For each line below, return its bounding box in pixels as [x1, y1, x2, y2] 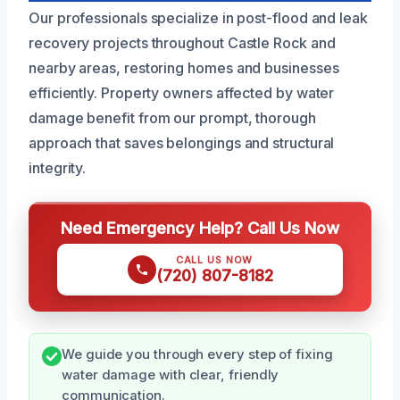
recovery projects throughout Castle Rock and [29, 33, 336, 52]
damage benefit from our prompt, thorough [29, 108, 316, 127]
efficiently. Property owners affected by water [29, 83, 335, 102]
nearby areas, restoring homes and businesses [29, 58, 339, 77]
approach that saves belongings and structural [29, 133, 335, 152]
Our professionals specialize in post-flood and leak [29, 8, 368, 27]
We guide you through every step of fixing [62, 346, 333, 362]
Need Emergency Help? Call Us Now [61, 217, 339, 237]
